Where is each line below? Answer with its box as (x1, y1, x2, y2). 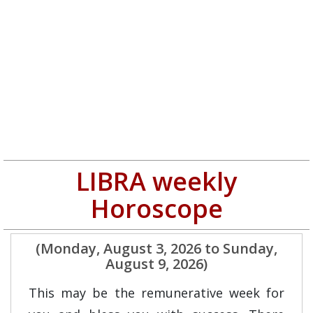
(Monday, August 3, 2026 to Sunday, (36, 239, 277, 258)
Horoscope (90, 191, 223, 226)
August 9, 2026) (105, 254, 208, 273)
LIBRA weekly (76, 164, 237, 198)
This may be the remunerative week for (29, 284, 284, 301)
